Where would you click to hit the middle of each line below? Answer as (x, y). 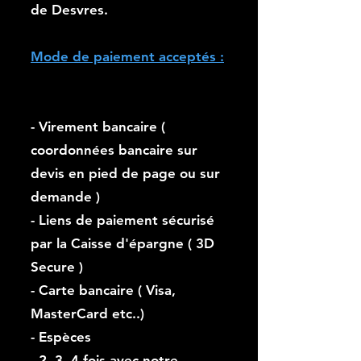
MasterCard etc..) (87, 313)
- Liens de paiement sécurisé (122, 220)
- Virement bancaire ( (98, 127)
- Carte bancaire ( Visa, (103, 290)
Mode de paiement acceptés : (127, 56)
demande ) (65, 197)
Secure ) (57, 267)
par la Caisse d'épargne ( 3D (122, 243)
